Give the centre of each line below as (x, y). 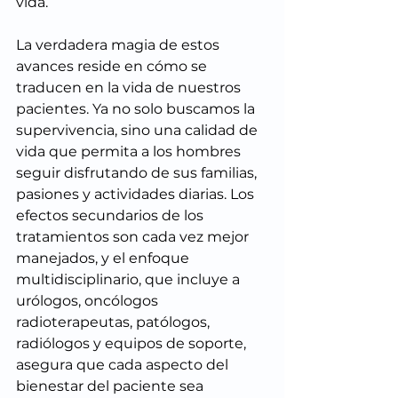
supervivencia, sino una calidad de (139, 131)
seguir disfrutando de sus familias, (138, 173)
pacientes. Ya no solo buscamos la (137, 109)
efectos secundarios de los (111, 216)
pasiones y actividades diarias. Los (137, 195)
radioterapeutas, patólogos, (115, 322)
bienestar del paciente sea (111, 386)
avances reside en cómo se (113, 67)
